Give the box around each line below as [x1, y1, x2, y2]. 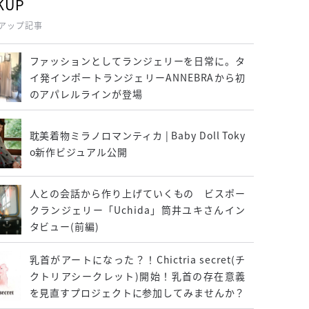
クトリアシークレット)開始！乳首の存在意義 [29, 269, 246, 283]
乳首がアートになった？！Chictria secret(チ [29, 252, 246, 266]
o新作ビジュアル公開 [29, 145, 128, 159]
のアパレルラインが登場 [29, 87, 143, 101]
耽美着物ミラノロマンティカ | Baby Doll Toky [29, 128, 246, 142]
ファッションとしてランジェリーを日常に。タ [29, 54, 246, 68]
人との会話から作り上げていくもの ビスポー [29, 186, 246, 200]
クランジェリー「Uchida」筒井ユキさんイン [29, 203, 246, 217]
